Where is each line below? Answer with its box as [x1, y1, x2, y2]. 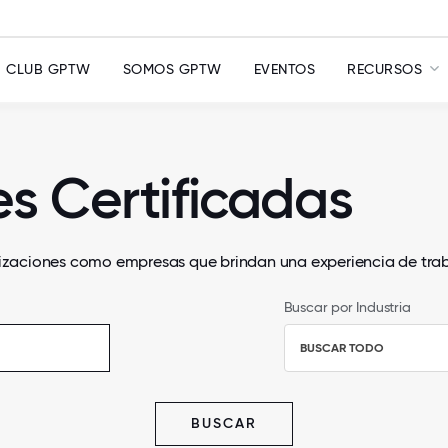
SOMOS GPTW [122, 61, 222, 77]
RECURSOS [347, 61, 422, 77]
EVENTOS [253, 61, 315, 77]
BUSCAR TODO [299, 341, 384, 355]
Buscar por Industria [283, 299, 411, 315]
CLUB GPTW [6, 61, 91, 77]
